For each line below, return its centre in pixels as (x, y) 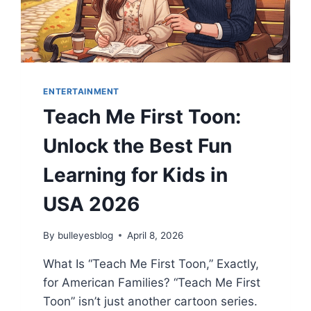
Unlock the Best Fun (138, 146)
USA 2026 (92, 204)
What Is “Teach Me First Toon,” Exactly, (151, 263)
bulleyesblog (85, 235)
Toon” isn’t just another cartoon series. (151, 301)
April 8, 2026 (155, 235)
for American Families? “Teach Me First (152, 282)
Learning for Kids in (136, 175)
